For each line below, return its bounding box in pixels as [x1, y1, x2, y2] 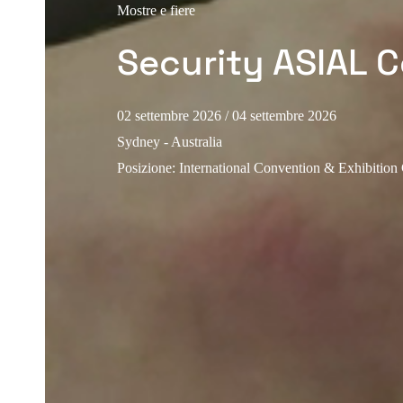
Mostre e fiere [117, 2, 195, 18]
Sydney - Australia [117, 133, 222, 149]
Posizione [117, 159, 172, 175]
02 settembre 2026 [117, 107, 221, 123]
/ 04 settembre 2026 [225, 107, 336, 123]
